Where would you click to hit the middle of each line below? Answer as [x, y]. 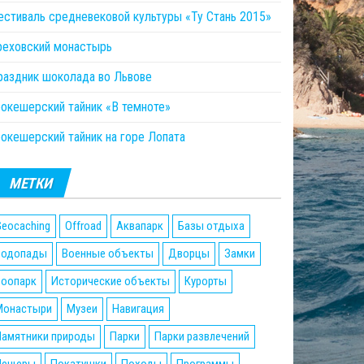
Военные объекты [108, 254]
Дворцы [189, 254]
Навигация [138, 309]
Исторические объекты [110, 282]
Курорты [206, 282]
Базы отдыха [211, 226]
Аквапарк [140, 226]
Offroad [83, 226]
